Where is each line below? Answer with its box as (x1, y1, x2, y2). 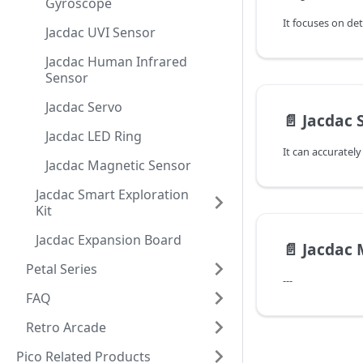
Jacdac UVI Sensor (45, 23, 156, 41)
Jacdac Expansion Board (36, 231, 181, 249)
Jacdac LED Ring (45, 127, 142, 145)
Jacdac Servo (45, 98, 122, 116)
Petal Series (26, 260, 97, 278)
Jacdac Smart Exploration (36, 186, 189, 203)
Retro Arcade (26, 318, 106, 336)
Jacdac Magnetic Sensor (45, 156, 191, 174)
